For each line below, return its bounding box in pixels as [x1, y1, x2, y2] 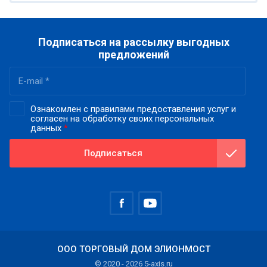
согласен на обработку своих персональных [30, 113, 214, 124]
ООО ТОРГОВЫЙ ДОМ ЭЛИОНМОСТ [57, 243, 210, 254]
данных [30, 122, 64, 133]
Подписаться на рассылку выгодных [38, 35, 229, 48]
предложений [98, 48, 169, 61]
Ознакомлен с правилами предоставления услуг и [30, 103, 236, 114]
